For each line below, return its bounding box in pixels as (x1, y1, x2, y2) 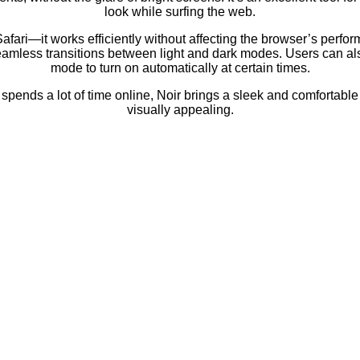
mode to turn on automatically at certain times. (50, 60, 310, 75)
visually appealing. (126, 102, 234, 117)
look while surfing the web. (104, 4, 256, 18)
